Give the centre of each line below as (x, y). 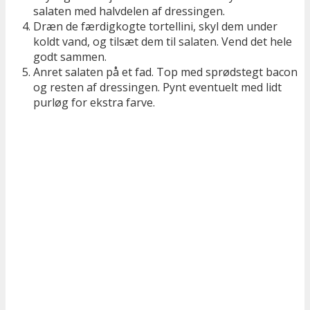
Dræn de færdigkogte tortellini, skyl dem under (155, 27)
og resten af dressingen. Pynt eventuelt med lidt (157, 88)
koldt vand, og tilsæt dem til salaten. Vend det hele (163, 42)
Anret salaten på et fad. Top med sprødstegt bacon (165, 72)
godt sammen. (70, 57)
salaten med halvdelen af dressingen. (129, 11)
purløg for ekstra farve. (94, 103)
